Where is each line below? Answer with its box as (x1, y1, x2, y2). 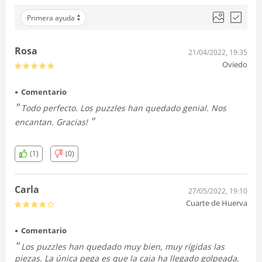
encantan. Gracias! (15, 116, 90, 127)
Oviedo (222, 58, 247, 70)
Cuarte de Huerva (186, 197, 247, 208)
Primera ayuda (27, 12, 75, 23)
